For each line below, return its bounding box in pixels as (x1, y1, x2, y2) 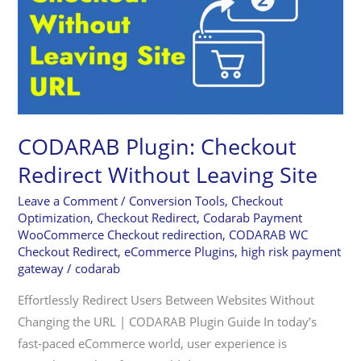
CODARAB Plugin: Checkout (18, 131, 297, 161)
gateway (18, 260, 64, 277)
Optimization (18, 210, 91, 226)
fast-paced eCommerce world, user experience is (18, 334, 288, 351)
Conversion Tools (129, 193, 226, 210)
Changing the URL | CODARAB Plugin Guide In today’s (18, 313, 317, 330)
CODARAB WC (229, 226, 309, 243)
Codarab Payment (203, 210, 303, 226)
